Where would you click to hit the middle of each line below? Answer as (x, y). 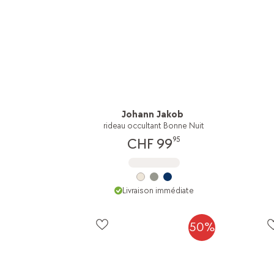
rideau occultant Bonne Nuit (154, 126)
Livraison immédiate (158, 191)
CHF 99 (150, 144)
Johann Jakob (153, 115)
